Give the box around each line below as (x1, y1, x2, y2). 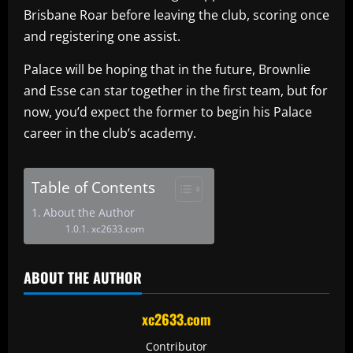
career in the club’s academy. (24, 124, 196, 142)
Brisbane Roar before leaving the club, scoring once (24, 6, 329, 24)
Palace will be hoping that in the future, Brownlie (24, 60, 310, 78)
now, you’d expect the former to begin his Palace (24, 102, 312, 121)
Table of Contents (32, 176, 155, 198)
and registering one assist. (24, 27, 180, 45)
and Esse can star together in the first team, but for (24, 81, 328, 99)
